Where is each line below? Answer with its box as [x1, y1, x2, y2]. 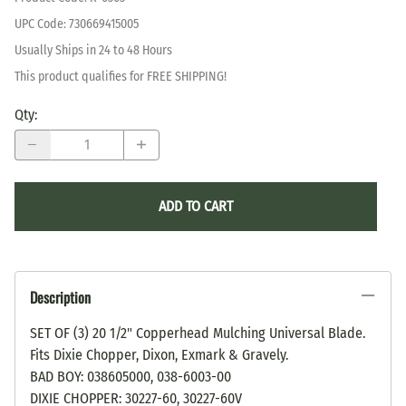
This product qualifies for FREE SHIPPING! [14, 68, 227, 84]
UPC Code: [14, 15, 69, 32]
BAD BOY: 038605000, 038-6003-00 [30, 367, 231, 385]
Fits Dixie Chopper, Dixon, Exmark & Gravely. [30, 345, 288, 363]
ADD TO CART [159, 197, 233, 215]
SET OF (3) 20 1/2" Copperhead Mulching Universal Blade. [30, 324, 365, 342]
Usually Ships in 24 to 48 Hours [14, 42, 172, 58]
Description [30, 285, 91, 308]
